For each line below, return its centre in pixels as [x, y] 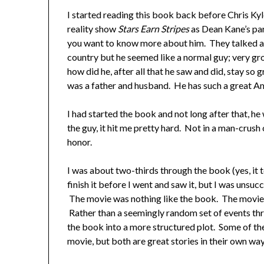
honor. [80, 141]
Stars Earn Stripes [154, 28]
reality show [93, 28]
